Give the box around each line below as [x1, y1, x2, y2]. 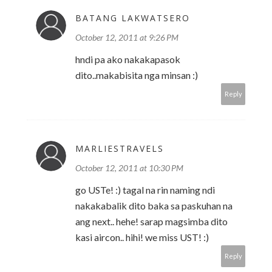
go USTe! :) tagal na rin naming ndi [75, 184, 215, 196]
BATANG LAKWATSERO [75, 12, 190, 24]
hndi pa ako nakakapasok [75, 53, 180, 66]
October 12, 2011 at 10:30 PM [75, 163, 183, 174]
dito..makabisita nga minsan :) [75, 69, 198, 81]
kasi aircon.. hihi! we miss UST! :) [75, 231, 209, 243]
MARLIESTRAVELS [75, 143, 164, 155]
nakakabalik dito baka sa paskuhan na [75, 200, 233, 212]
